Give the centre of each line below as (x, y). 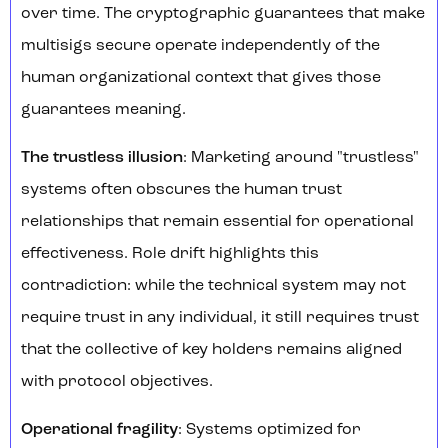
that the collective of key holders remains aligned (211, 350)
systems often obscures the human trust (181, 190)
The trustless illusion (102, 158)
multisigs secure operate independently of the (200, 46)
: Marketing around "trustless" (301, 158)
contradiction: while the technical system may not (213, 286)
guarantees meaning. (103, 110)
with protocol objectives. (117, 382)
